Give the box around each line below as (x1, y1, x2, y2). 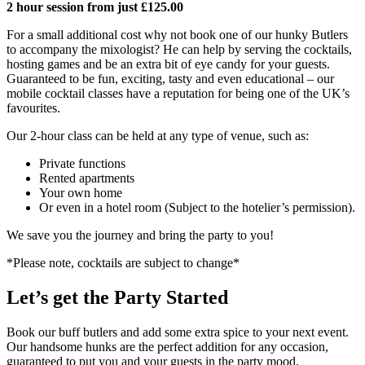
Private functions (39, 156, 125, 170)
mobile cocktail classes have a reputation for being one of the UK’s (7, 86, 350, 100)
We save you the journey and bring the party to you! (7, 227, 274, 242)
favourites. (7, 100, 60, 115)
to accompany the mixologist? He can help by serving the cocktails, (7, 42, 352, 56)
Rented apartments (39, 170, 134, 185)
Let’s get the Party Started (7, 286, 228, 308)
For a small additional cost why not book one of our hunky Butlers (7, 27, 348, 42)
